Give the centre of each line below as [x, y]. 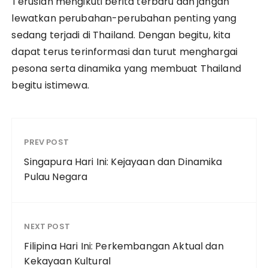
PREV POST [46, 142]
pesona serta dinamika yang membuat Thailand [126, 68]
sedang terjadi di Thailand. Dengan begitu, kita [121, 35]
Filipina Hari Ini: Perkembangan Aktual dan [124, 246]
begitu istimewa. [50, 85]
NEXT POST [47, 226]
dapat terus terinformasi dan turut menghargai [125, 51]
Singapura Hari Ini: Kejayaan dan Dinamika [123, 162]
